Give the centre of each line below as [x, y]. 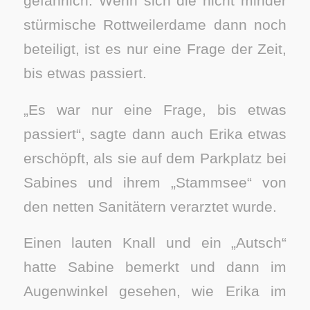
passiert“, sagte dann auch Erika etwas [155, 134]
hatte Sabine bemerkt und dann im [155, 267]
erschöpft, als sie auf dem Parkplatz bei [155, 158]
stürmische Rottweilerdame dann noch [155, 25]
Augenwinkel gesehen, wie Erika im [155, 291]
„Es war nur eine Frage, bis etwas [155, 109]
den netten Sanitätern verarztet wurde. [150, 206]
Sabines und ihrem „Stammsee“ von [155, 182]
